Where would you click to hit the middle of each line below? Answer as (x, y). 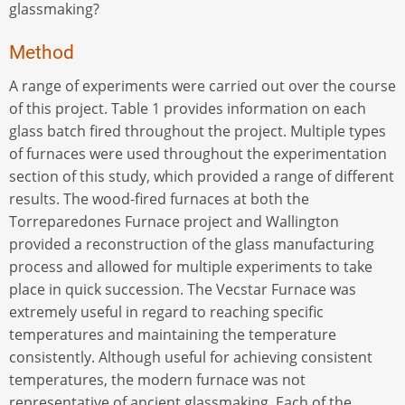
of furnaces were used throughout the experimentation (198, 154)
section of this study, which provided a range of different (202, 177)
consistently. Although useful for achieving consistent (191, 358)
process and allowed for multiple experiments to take (191, 267)
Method (42, 53)
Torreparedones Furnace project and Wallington (174, 222)
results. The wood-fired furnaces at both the (159, 199)
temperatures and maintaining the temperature (173, 335)
